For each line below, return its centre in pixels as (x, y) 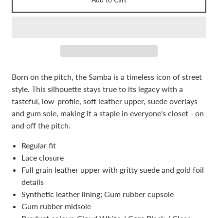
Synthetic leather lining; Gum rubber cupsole (98, 194)
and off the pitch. (41, 125)
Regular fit (39, 145)
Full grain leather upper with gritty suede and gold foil (113, 170)
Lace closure (43, 157)
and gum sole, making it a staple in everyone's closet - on (108, 113)
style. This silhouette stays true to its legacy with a (97, 89)
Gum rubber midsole (56, 206)
